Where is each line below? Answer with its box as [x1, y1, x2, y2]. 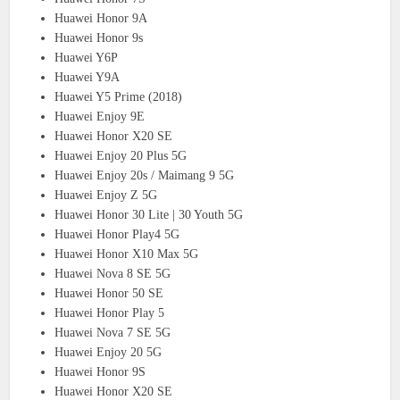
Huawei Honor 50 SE [54, 286, 164, 300]
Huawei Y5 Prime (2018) [54, 89, 183, 104]
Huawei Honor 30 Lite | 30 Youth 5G [54, 207, 244, 221]
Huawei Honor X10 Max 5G [54, 246, 199, 261]
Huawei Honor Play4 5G [54, 227, 180, 241]
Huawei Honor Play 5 [54, 305, 165, 320]
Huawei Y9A [54, 70, 121, 84]
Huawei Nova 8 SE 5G [54, 266, 171, 280]
